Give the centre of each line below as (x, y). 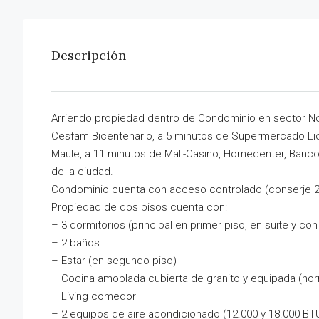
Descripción (89, 56)
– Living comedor (94, 297)
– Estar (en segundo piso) (114, 261)
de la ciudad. (82, 172)
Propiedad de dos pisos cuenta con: (139, 208)
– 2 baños (75, 243)
